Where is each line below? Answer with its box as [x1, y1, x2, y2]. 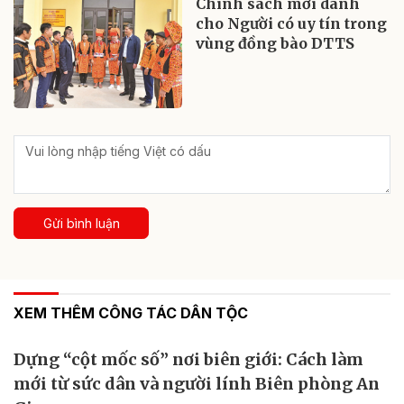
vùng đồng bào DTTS [196, 33, 355, 52]
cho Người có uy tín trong [196, 14, 388, 32]
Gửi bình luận [42, 215, 120, 231]
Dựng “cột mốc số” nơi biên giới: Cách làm [14, 348, 363, 370]
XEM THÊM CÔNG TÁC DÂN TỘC [14, 303, 248, 322]
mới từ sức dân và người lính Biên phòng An [14, 372, 380, 394]
